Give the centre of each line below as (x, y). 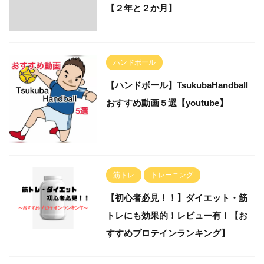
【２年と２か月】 (141, 8)
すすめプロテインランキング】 (168, 233)
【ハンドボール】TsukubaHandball (177, 85)
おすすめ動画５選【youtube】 (167, 103)
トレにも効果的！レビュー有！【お (177, 215)
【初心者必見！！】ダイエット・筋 (177, 198)
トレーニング (172, 175)
